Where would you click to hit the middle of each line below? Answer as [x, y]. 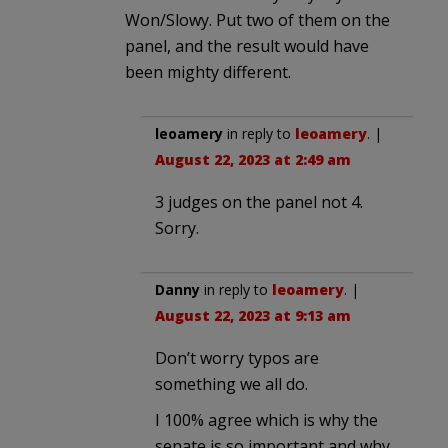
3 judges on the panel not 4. [259, 201]
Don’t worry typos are [237, 357]
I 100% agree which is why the [266, 419]
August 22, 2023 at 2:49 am [253, 159]
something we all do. [231, 383]
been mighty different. [208, 71]
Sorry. [177, 227]
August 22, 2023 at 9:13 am [253, 315]
